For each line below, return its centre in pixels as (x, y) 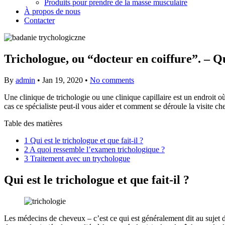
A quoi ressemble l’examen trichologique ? (96, 149)
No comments (112, 80)
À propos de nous (52, 11)
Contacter (39, 20)
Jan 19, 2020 (63, 80)
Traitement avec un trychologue (79, 158)
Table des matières (33, 123)
